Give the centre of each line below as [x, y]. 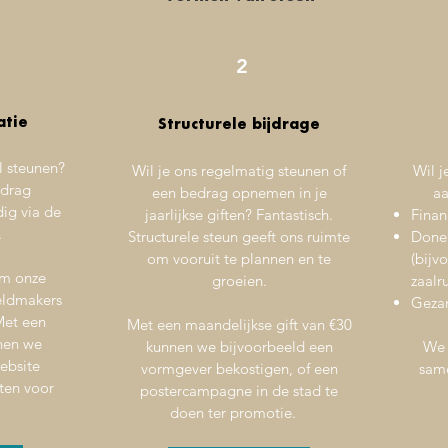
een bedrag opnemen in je [239, 192]
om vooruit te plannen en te [239, 258]
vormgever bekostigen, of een [239, 368]
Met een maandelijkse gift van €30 [239, 324]
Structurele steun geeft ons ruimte [239, 236]
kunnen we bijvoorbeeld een [239, 346]
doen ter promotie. [239, 412]
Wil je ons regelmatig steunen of [239, 170]
